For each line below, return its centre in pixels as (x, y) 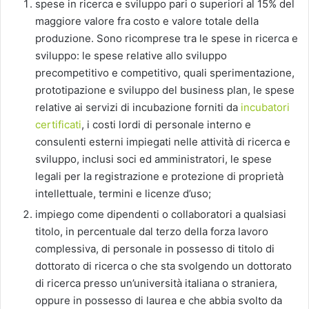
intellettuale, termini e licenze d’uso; (123, 193)
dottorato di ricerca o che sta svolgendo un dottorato (163, 266)
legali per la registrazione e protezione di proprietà (159, 176)
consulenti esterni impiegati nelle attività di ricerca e (163, 141)
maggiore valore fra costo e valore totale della (147, 21)
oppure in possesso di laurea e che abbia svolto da (159, 300)
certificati (58, 124)
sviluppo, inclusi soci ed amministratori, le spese (153, 159)
